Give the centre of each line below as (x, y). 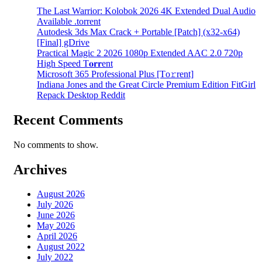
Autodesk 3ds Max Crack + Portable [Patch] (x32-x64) (138, 32)
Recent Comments (68, 120)
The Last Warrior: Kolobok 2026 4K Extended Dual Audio (146, 11)
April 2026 (57, 236)
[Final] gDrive (63, 42)
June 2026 (56, 215)
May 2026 (56, 226)
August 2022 (61, 247)
